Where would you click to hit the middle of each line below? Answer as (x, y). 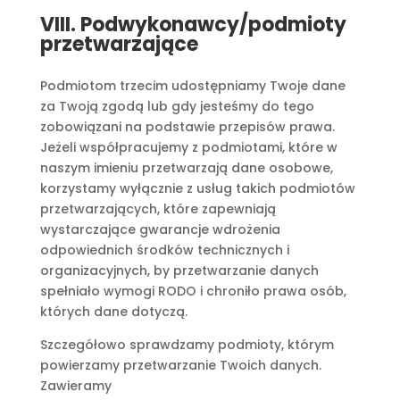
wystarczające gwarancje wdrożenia (160, 229)
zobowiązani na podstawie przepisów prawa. (187, 127)
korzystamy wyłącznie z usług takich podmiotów (197, 188)
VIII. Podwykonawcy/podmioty (193, 25)
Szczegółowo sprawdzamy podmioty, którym (187, 345)
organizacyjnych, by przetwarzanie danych (179, 271)
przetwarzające (119, 44)
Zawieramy (75, 386)
